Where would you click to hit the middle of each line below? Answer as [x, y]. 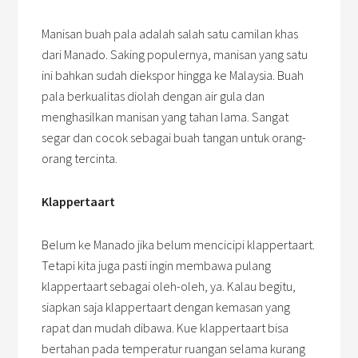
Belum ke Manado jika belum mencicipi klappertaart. [179, 245]
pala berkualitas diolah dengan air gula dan [153, 96]
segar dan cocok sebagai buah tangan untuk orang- [174, 138]
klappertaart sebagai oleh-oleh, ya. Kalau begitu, [169, 286]
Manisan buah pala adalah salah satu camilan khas [170, 34]
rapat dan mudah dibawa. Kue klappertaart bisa [165, 328]
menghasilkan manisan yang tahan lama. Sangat [165, 117]
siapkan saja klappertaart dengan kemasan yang [166, 307]
